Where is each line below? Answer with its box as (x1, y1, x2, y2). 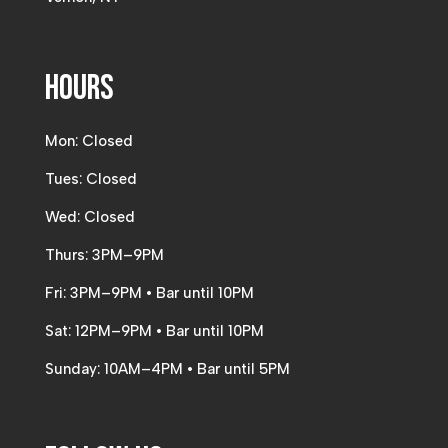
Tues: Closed (44, 170, 137, 189)
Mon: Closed (44, 132, 133, 151)
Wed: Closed (44, 208, 135, 227)
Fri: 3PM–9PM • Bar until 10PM (44, 284, 254, 303)
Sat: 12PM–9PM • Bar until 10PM (44, 322, 264, 341)
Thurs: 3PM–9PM (44, 246, 164, 265)
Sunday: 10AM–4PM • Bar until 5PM (44, 360, 290, 379)
